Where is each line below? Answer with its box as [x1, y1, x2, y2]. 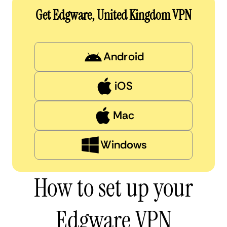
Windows [100, 137, 147, 152]
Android [103, 49, 144, 64]
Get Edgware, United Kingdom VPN [35, 6, 192, 24]
